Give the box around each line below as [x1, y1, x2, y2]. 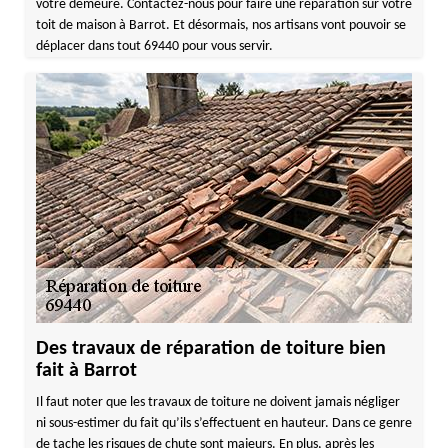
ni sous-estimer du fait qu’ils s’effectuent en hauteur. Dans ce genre [35, 416, 412, 431]
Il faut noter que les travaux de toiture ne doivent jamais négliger [35, 395, 400, 410]
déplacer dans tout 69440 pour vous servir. [35, 39, 273, 54]
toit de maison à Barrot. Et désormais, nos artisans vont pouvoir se [35, 18, 406, 33]
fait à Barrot [35, 361, 137, 381]
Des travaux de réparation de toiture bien [35, 339, 386, 359]
